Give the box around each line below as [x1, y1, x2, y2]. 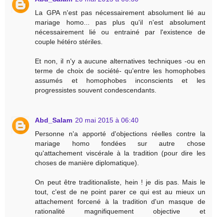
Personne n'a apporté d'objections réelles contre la [35, 130, 205, 138]
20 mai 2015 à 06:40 [75, 116, 139, 124]
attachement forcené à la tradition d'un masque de [35, 198, 205, 206]
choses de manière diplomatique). [35, 159, 139, 167]
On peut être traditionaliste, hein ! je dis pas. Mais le [35, 178, 205, 186]
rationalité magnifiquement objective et [35, 207, 205, 216]
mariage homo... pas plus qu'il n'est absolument [35, 18, 205, 27]
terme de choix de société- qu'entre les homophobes [35, 67, 205, 75]
